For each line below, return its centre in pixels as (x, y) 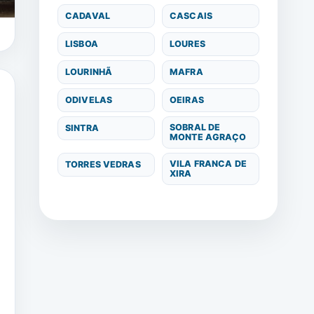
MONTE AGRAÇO (208, 137)
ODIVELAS (89, 100)
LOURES (187, 43)
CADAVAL (88, 15)
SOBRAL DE (195, 127)
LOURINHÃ (89, 71)
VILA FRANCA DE (208, 163)
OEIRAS (187, 100)
